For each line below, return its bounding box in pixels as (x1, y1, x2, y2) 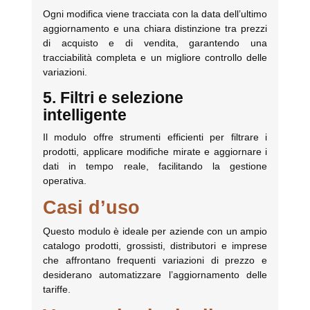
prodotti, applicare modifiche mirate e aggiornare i (43, 146, 267, 158)
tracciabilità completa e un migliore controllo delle (43, 52, 267, 64)
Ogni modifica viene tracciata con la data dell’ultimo (43, 8, 267, 20)
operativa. (43, 175, 86, 187)
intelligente (43, 106, 127, 125)
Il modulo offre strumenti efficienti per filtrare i (43, 131, 267, 143)
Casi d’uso (43, 197, 140, 219)
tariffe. (43, 284, 71, 295)
